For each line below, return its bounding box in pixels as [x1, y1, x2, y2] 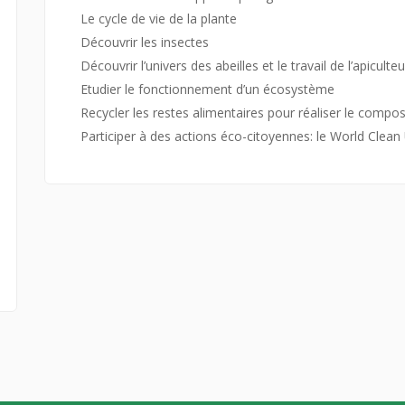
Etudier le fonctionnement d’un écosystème [80, 80, 334, 99]
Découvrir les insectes [80, 33, 209, 52]
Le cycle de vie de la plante [80, 10, 237, 28]
